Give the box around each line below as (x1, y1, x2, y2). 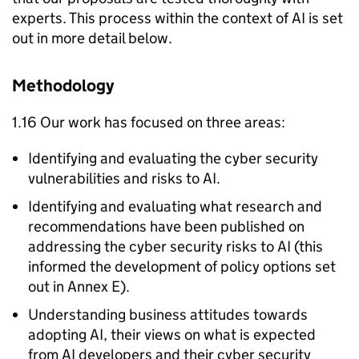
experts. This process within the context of (12, 9, 292, 27)
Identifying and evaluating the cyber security (28, 149, 318, 167)
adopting (28, 325, 90, 344)
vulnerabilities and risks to (28, 169, 203, 188)
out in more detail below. (12, 29, 175, 47)
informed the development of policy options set (28, 257, 336, 276)
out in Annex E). (28, 277, 136, 296)
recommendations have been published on (28, 217, 305, 236)
